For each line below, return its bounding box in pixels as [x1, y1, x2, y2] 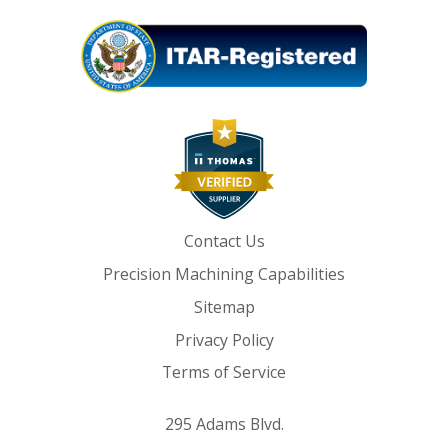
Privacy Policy [174, 328, 274, 351]
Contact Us [183, 230, 265, 253]
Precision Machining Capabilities [103, 263, 345, 286]
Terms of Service [162, 361, 286, 384]
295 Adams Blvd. [164, 413, 284, 436]
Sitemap [193, 295, 255, 318]
